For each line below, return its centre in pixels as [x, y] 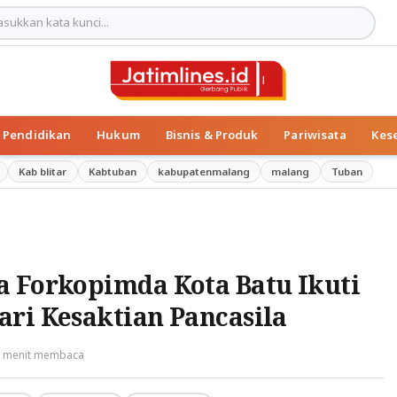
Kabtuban [112, 171]
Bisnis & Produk [212, 135]
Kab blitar [43, 171]
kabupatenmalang [204, 171]
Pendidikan [37, 135]
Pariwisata [315, 135]
